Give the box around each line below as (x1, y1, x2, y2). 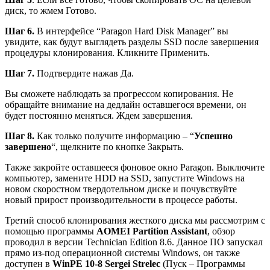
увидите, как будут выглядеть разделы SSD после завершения (5, 37, 259, 48)
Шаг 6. (5, 26, 34, 37)
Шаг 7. (5, 68, 34, 79)
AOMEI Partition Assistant (96, 226, 207, 237)
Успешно (194, 131, 233, 142)
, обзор (207, 226, 235, 237)
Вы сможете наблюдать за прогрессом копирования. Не (5, 89, 233, 99)
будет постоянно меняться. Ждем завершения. (5, 110, 193, 121)
